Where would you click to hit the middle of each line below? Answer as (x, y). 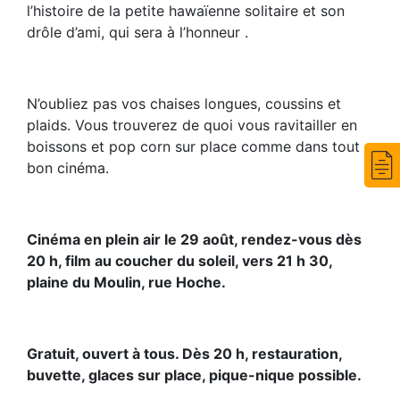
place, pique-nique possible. (263, 375)
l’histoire (57, 11)
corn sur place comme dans (236, 147)
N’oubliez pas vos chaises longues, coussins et (184, 104)
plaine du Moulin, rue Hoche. (126, 283)
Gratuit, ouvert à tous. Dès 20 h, (139, 354)
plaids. (51, 125)
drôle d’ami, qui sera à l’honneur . (137, 33)
